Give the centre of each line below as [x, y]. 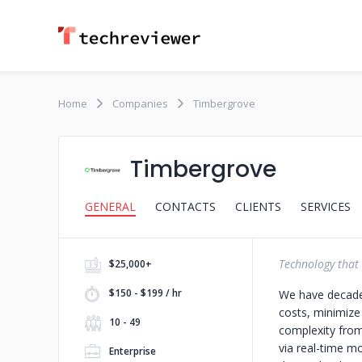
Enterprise [133, 351]
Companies [140, 103]
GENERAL [110, 206]
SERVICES [326, 206]
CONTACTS [185, 206]
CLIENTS [258, 206]
